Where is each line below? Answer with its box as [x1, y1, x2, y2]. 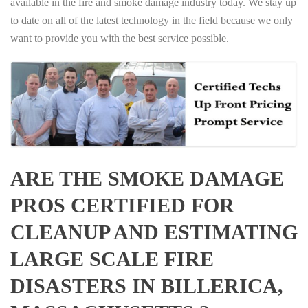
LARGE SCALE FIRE [10, 247, 214, 271]
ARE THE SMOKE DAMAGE [10, 167, 284, 190]
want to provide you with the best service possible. [10, 32, 229, 45]
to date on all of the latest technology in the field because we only [10, 14, 293, 27]
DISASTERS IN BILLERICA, [10, 274, 283, 298]
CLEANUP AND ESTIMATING [10, 221, 298, 244]
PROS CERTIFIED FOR [10, 194, 234, 217]
